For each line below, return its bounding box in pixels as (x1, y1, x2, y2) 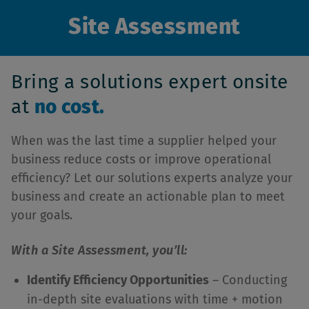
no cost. (34, 95, 105, 118)
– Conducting (208, 272, 287, 288)
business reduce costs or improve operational (11, 152, 271, 167)
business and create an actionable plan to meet (11, 189, 285, 204)
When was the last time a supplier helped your (11, 133, 277, 148)
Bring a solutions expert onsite (11, 70, 288, 93)
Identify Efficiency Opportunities (26, 272, 209, 288)
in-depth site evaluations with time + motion (26, 292, 283, 307)
